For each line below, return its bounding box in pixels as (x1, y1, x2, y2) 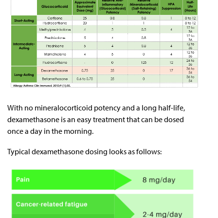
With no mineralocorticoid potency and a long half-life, (7, 102, 185, 112)
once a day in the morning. (7, 126, 93, 136)
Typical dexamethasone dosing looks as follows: (7, 146, 162, 156)
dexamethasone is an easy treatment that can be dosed (7, 114, 184, 124)
